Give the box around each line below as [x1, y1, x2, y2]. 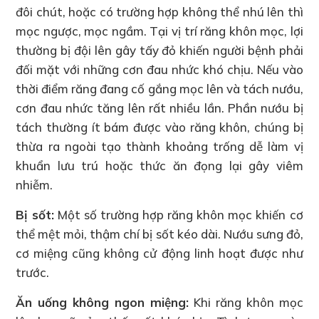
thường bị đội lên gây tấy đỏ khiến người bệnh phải [16, 42, 303, 58]
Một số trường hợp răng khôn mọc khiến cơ [53, 206, 303, 222]
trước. [16, 264, 50, 280]
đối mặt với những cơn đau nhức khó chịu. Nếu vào [16, 61, 303, 77]
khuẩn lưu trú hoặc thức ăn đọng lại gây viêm [16, 157, 303, 173]
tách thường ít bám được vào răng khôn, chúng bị [16, 119, 303, 135]
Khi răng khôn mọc [189, 294, 303, 310]
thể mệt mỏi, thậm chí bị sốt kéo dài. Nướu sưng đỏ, [16, 226, 303, 241]
